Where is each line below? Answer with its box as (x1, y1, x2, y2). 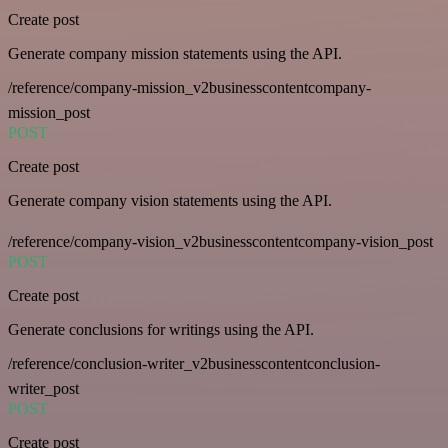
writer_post (8, 379, 79, 397)
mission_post (8, 103, 90, 121)
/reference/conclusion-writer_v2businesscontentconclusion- (8, 354, 380, 372)
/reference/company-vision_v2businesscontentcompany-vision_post (8, 232, 433, 250)
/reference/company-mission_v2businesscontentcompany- (8, 78, 371, 96)
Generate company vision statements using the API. (8, 191, 332, 209)
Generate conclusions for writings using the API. (8, 320, 314, 338)
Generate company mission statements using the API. (8, 44, 342, 62)
